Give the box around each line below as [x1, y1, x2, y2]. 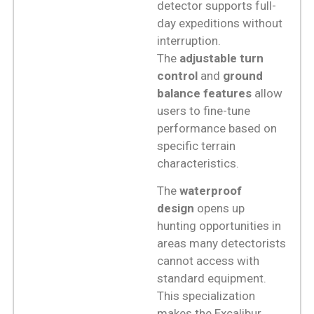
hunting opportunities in [157, 219, 281, 233]
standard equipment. [157, 271, 266, 286]
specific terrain [157, 138, 235, 153]
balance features [157, 86, 252, 100]
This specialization [157, 289, 255, 303]
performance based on [157, 121, 277, 135]
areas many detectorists [157, 236, 286, 251]
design [157, 201, 194, 216]
